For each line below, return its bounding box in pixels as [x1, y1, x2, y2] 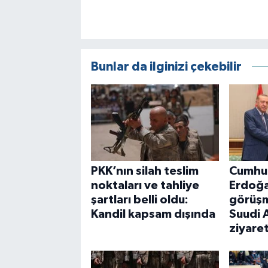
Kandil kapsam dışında [90, 208, 215, 220]
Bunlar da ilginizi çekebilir [90, 60, 242, 73]
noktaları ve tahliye [90, 179, 199, 191]
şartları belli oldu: [90, 193, 188, 206]
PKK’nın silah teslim [90, 165, 199, 177]
